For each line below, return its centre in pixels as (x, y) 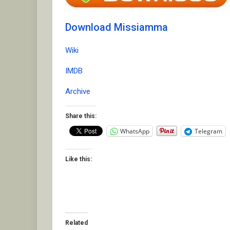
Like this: (79, 159)
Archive (78, 92)
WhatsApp (135, 131)
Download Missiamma (117, 27)
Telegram (208, 131)
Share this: (81, 116)
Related (76, 223)
